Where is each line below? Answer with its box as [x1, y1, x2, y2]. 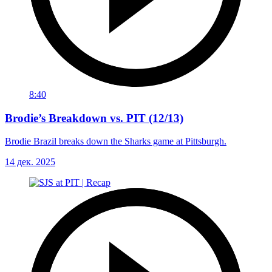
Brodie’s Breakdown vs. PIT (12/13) [5, 111, 183, 124]
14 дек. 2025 [5, 157, 55, 168]
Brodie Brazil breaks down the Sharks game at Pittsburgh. [5, 136, 226, 147]
